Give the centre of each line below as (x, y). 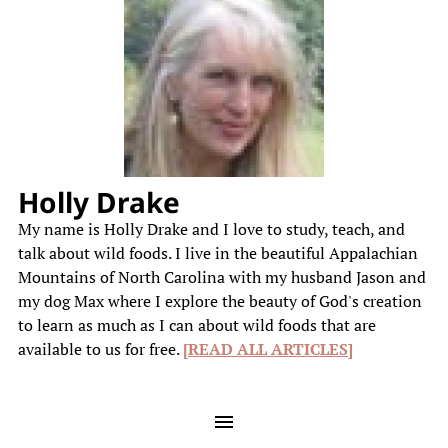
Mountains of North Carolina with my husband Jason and (221, 277)
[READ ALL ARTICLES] (267, 349)
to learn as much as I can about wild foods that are (196, 325)
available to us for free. (100, 349)
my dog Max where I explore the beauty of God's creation (219, 301)
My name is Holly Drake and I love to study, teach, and (211, 229)
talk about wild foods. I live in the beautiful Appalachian (217, 253)
